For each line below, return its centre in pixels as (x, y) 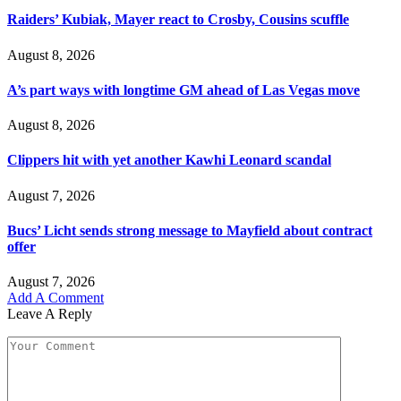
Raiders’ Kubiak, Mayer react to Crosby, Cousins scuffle (178, 20)
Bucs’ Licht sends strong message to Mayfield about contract (190, 230)
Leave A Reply (50, 314)
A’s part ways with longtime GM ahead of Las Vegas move (183, 90)
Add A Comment (55, 298)
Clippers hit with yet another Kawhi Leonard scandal (169, 160)
